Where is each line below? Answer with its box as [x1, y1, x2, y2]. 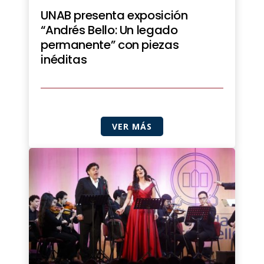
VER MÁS [112, 120, 152, 132]
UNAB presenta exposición [41, 6, 188, 24]
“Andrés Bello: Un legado [41, 21, 178, 38]
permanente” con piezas [41, 36, 179, 53]
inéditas [41, 51, 87, 68]
